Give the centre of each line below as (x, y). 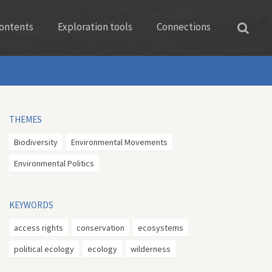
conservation (100, 228)
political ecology (44, 249)
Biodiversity (36, 142)
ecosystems (161, 228)
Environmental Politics (54, 163)
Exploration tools (95, 27)
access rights (39, 228)
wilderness (151, 249)
